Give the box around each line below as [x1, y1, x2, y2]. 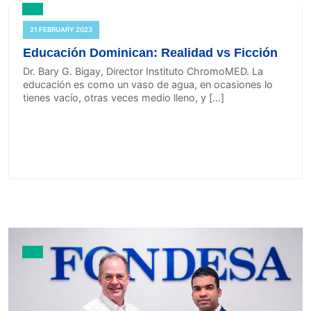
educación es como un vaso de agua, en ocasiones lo [23, 78, 273, 90]
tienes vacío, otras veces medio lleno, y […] [23, 91, 224, 103]
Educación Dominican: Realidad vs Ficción [23, 45, 278, 60]
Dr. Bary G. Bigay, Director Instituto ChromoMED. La [23, 65, 263, 77]
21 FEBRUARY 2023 [30, 25, 92, 33]
